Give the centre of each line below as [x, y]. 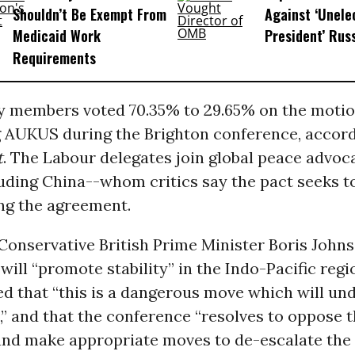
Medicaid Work [56, 36]
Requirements [54, 57]
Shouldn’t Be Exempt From [89, 15]
